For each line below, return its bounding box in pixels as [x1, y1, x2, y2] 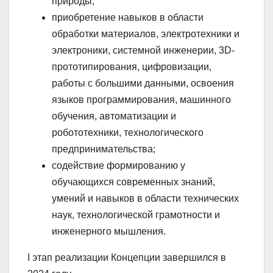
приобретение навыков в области [52, 12, 204, 23]
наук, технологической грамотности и [52, 210, 220, 221]
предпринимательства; [52, 144, 155, 155]
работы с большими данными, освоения [52, 78, 234, 89]
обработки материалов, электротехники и [52, 29, 239, 40]
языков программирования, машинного [52, 94, 231, 105]
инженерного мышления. [52, 226, 166, 237]
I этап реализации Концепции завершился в [27, 252, 226, 263]
